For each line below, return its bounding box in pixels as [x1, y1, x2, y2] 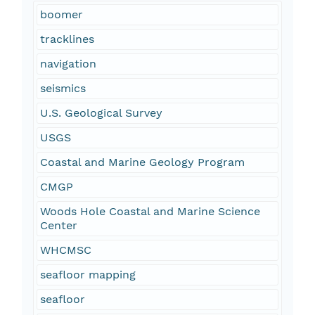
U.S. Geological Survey [39, 106, 162, 120]
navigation [39, 57, 96, 71]
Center [39, 219, 77, 233]
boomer [39, 8, 83, 22]
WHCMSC [39, 243, 91, 257]
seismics [39, 82, 86, 96]
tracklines [39, 32, 94, 46]
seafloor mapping [39, 268, 136, 282]
